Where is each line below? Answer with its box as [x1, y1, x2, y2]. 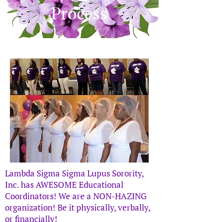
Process [51, 2, 108, 24]
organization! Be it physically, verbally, [5, 202, 150, 213]
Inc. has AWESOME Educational [5, 179, 123, 190]
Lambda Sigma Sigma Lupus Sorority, [5, 167, 144, 179]
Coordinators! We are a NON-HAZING [5, 190, 147, 202]
